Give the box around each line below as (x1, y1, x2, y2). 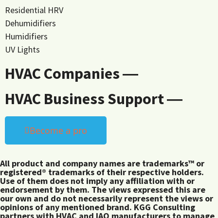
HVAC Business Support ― (5, 89, 182, 109)
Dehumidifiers (5, 17, 56, 29)
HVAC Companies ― (5, 63, 138, 83)
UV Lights (5, 43, 40, 55)
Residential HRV (5, 4, 63, 16)
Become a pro (30, 124, 87, 136)
